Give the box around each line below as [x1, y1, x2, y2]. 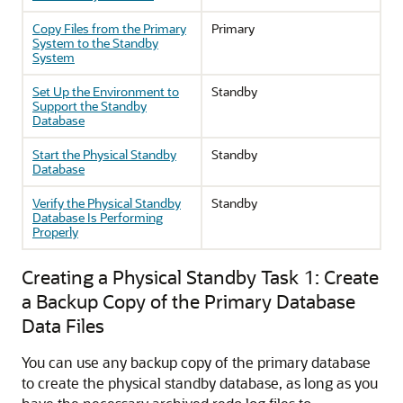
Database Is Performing [32, 209, 163, 226]
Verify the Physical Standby [32, 194, 181, 211]
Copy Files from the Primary [32, 20, 186, 37]
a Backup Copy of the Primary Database [22, 289, 355, 313]
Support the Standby [32, 97, 147, 114]
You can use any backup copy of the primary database [22, 353, 371, 372]
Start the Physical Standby [32, 146, 176, 163]
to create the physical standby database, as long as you [22, 373, 378, 392]
